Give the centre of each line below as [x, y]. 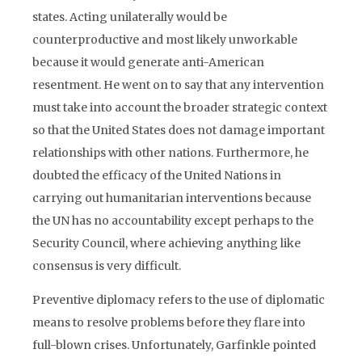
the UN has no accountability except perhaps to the [173, 221]
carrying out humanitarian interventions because [172, 198]
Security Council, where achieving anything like [166, 243]
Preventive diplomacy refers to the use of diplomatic [179, 300]
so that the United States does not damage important [179, 130]
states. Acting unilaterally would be [130, 17]
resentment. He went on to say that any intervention [178, 85]
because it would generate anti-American [148, 62]
